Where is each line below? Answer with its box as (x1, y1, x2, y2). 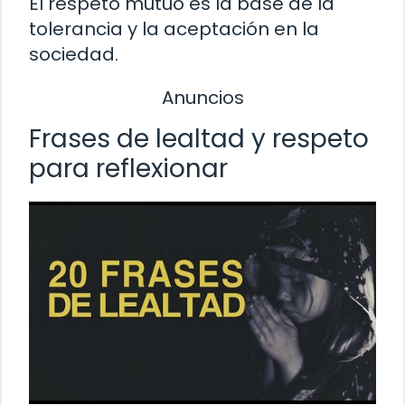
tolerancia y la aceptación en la (29, 15, 319, 42)
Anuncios (161, 84, 244, 110)
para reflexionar (29, 151, 228, 187)
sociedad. (29, 41, 118, 67)
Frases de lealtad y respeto (29, 121, 369, 157)
